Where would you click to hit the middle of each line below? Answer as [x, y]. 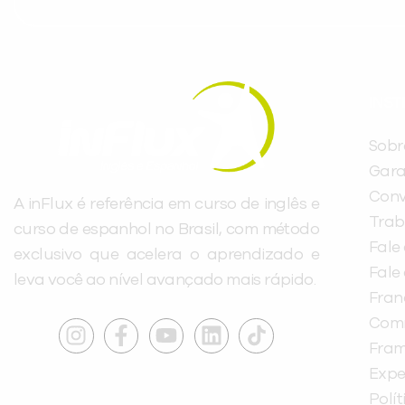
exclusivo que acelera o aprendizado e [166, 255]
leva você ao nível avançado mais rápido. [165, 281]
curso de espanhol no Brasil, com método [166, 230]
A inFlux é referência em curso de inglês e [166, 205]
